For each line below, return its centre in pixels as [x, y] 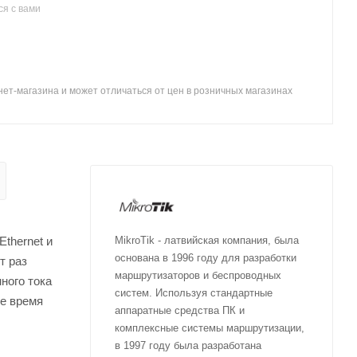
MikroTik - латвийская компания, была [207, 240]
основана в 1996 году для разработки [206, 257]
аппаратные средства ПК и [180, 310]
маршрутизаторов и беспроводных [198, 275]
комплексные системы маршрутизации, [210, 328]
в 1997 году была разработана [188, 345]
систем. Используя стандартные [194, 292]
